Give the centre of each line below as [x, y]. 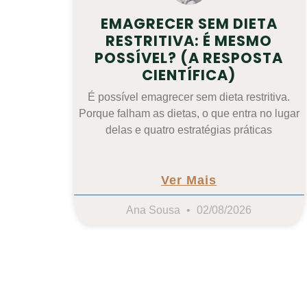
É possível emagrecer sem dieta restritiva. [189, 97]
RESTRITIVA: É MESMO [189, 40]
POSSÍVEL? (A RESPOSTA [189, 58]
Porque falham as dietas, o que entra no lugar [189, 113]
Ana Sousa [155, 210]
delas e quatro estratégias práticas [189, 130]
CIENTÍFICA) [189, 75]
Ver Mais [189, 180]
